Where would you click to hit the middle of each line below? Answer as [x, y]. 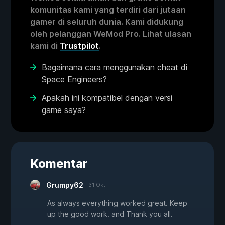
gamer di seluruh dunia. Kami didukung [107, 22]
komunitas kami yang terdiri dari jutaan [108, 10]
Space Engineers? [74, 80]
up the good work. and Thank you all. [110, 214]
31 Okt [97, 185]
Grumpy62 [65, 185]
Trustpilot [79, 46]
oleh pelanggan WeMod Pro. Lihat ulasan [111, 34]
